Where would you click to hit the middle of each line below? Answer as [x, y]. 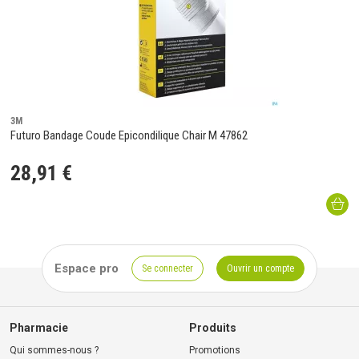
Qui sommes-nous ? [54, 351]
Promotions [215, 351]
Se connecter [167, 269]
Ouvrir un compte [260, 269]
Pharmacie [39, 328]
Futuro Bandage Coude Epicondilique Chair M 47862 [129, 136]
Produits [213, 328]
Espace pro [87, 269]
